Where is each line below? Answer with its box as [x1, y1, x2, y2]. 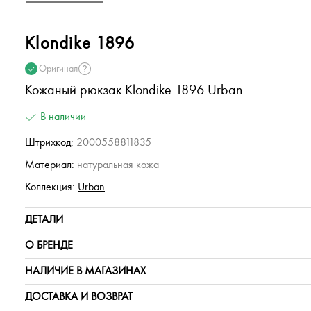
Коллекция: [25, 181, 75, 193]
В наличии [40, 111, 86, 123]
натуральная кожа [74, 159, 159, 171]
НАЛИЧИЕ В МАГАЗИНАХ [25, 265, 146, 277]
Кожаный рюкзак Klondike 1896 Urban [25, 83, 242, 98]
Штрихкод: [25, 137, 74, 149]
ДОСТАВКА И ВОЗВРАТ [25, 291, 133, 303]
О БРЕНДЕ [25, 239, 73, 251]
